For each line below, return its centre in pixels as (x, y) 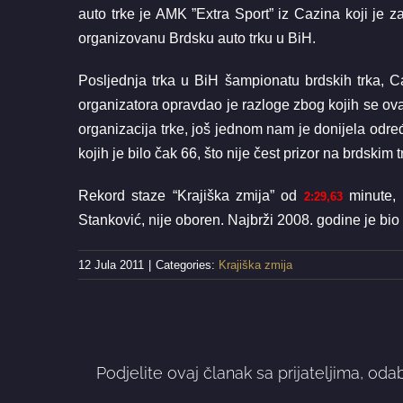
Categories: (187, 265)
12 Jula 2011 (111, 265)
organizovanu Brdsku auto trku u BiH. (197, 38)
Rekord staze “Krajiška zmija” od (191, 196)
